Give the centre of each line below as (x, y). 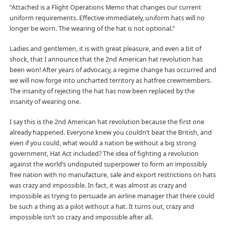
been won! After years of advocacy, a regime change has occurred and (113, 70)
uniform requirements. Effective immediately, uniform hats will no (107, 18)
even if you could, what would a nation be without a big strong (103, 143)
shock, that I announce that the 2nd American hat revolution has (106, 59)
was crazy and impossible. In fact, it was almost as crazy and (98, 185)
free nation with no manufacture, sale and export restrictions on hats (112, 175)
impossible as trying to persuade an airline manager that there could (112, 196)
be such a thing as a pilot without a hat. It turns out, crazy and (102, 206)
